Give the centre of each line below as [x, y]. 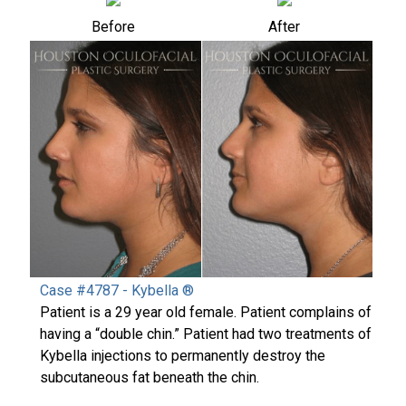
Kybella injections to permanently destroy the [183, 356]
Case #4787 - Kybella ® [117, 291]
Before [113, 27]
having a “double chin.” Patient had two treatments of [206, 334]
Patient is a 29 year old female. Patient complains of [206, 313]
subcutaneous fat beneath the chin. [150, 378]
